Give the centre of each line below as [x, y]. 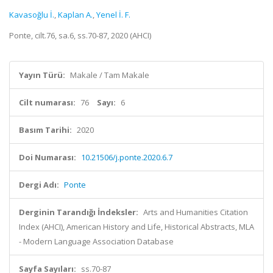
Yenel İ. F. [113, 15]
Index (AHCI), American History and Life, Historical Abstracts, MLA [136, 227]
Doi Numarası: [48, 157]
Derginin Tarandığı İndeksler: [79, 212]
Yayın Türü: [42, 75]
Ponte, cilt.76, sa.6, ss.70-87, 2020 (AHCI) [80, 35]
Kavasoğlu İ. [32, 15]
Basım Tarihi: [45, 130]
